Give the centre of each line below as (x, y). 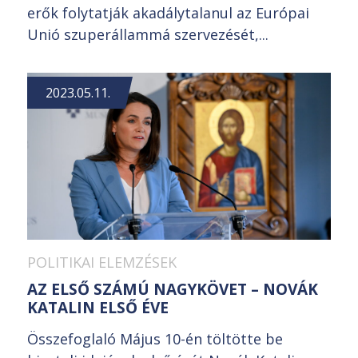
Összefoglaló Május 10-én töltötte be (155, 338)
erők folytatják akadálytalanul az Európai (168, 12)
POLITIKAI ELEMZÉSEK (102, 262)
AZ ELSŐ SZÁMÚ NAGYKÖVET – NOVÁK (173, 289)
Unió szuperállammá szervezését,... (148, 34)
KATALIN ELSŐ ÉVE (98, 307)
